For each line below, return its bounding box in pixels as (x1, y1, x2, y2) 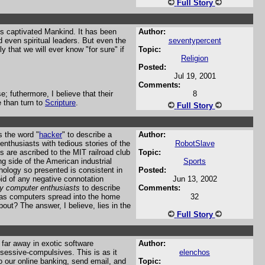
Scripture (45, 98, 76, 107)
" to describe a (62, 130, 112, 139)
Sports (183, 157, 206, 166)
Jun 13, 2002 (172, 174, 217, 183)
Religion (181, 54, 208, 63)
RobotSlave (174, 139, 215, 148)
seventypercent (168, 36, 221, 45)
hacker (39, 130, 62, 139)
